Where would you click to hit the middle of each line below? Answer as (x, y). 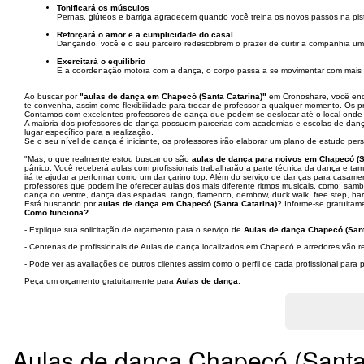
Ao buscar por (52, 96)
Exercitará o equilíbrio (101, 61)
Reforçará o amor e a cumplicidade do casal (145, 35)
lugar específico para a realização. (89, 132)
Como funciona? (56, 212)
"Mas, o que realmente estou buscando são (108, 159)
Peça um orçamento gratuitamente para (100, 281)
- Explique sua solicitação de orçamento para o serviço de (134, 230)
